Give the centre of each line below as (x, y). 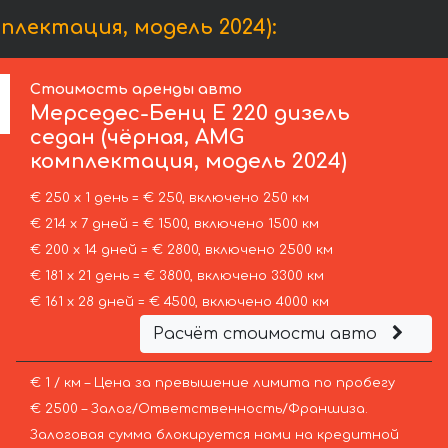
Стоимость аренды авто (136, 89)
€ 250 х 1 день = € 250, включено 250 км (169, 198)
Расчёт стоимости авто (267, 334)
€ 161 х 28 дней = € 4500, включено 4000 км (179, 302)
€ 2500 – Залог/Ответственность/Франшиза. (198, 409)
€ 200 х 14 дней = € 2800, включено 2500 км (181, 250)
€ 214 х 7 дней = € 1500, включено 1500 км (174, 224)
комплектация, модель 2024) (189, 162)
